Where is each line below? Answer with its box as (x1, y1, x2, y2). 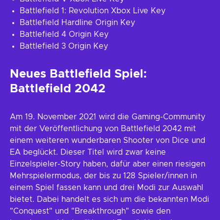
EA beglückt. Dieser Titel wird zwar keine (10, 148, 166, 156)
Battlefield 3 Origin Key (20, 42, 108, 50)
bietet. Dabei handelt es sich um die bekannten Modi (10, 195, 209, 203)
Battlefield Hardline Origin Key (20, 19, 135, 27)
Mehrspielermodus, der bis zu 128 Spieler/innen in (10, 172, 197, 180)
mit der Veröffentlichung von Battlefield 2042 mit (10, 125, 196, 133)
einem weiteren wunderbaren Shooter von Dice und (10, 137, 205, 144)
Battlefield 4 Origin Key (20, 30, 109, 38)
